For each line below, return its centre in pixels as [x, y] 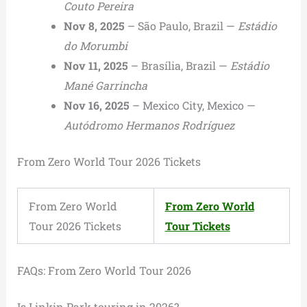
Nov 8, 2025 [94, 25]
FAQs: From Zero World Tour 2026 [104, 270]
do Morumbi [95, 45]
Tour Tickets [197, 225]
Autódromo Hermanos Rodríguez [149, 125]
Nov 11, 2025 [96, 65]
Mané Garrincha [105, 85]
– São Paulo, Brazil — [181, 25]
